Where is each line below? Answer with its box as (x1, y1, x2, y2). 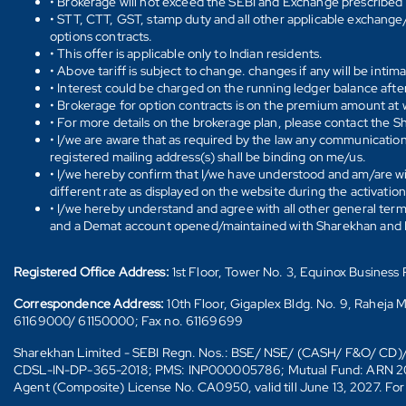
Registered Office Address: (14, 263, 172, 280)
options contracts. (50, 27, 153, 44)
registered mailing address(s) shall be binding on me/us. (50, 148, 366, 165)
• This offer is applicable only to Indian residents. (50, 44, 324, 62)
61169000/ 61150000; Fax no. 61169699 (14, 312, 244, 329)
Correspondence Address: (14, 295, 168, 312)
